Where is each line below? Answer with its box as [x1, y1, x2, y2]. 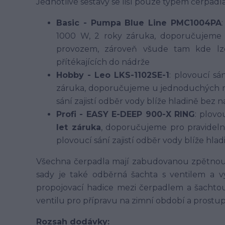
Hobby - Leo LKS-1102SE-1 [56, 70, 170, 80]
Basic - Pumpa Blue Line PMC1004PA [56, 18, 221, 28]
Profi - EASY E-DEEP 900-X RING [56, 109, 195, 119]
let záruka [56, 123, 101, 132]
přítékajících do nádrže [56, 57, 150, 67]
